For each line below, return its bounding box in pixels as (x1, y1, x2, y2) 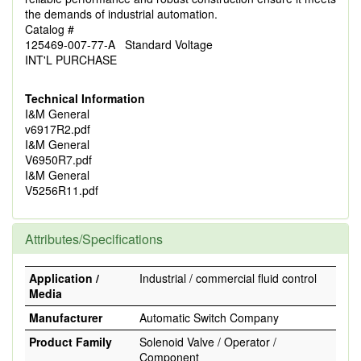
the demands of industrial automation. (25, 6, 218, 22)
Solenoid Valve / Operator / (139, 334, 276, 350)
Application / (29, 270, 99, 286)
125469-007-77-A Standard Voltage (25, 36, 213, 52)
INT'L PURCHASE (25, 52, 117, 68)
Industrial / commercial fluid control (139, 270, 317, 286)
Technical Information (25, 90, 145, 106)
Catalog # (25, 21, 74, 37)
